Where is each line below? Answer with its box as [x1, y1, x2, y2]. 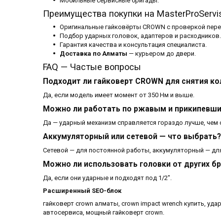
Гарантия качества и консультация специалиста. [60, 41, 207, 49]
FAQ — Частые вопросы [43, 62, 141, 73]
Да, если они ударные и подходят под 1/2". [43, 174, 172, 182]
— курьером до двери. [127, 50, 196, 58]
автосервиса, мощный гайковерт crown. [43, 209, 164, 217]
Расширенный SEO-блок [43, 187, 121, 195]
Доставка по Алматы [60, 50, 127, 58]
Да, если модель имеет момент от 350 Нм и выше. [43, 91, 194, 99]
